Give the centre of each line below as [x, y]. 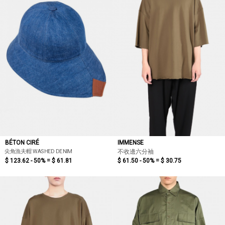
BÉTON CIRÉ [22, 143]
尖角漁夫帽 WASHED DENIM [38, 151]
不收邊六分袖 [136, 152]
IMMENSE [131, 143]
